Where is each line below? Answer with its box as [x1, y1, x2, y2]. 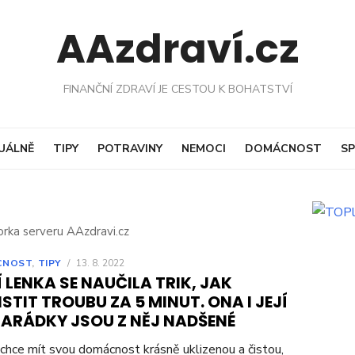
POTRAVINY [97, 140, 162, 156]
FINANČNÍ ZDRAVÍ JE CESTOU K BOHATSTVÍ [63, 82, 292, 97]
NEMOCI [181, 140, 226, 156]
